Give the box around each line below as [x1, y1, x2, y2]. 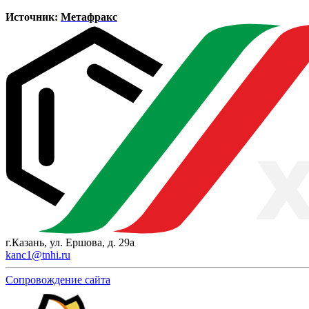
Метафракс [61, 10, 117, 23]
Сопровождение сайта [6, 273, 110, 286]
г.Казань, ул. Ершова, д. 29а [6, 236, 134, 248]
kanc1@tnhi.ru [6, 248, 70, 261]
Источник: [6, 10, 61, 23]
